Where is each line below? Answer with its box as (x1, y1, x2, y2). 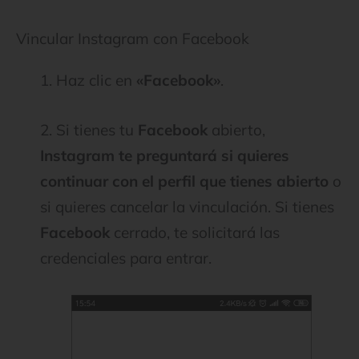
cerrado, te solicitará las (110, 223, 280, 243)
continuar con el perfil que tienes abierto (40, 171, 329, 192)
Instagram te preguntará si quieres (40, 146, 289, 166)
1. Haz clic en (40, 70, 136, 90)
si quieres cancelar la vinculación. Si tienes (40, 197, 334, 217)
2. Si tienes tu (40, 120, 138, 140)
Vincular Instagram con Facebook (16, 28, 249, 48)
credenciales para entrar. (40, 248, 212, 268)
